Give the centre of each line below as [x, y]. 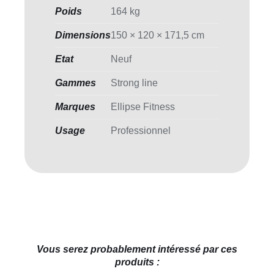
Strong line [134, 83]
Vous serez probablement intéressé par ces [137, 249]
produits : [137, 262]
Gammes [75, 83]
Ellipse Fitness [143, 106]
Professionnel [140, 130]
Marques [75, 106]
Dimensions [83, 35]
